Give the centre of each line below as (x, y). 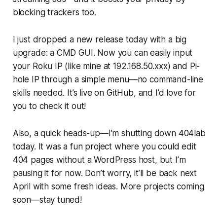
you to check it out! (49, 106)
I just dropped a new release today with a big (100, 39)
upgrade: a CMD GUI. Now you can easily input (103, 53)
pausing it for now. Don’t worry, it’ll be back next (105, 173)
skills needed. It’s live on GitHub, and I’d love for (104, 92)
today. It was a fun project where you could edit (104, 146)
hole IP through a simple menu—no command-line (108, 79)
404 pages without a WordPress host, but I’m (99, 160)
